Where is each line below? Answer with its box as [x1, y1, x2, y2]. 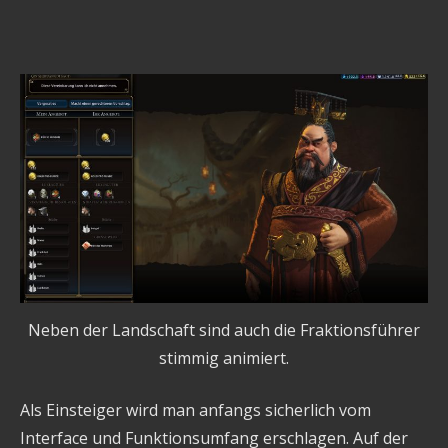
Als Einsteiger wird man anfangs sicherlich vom [20, 399, 371, 422]
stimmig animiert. [159, 347, 289, 370]
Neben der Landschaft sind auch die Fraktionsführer [28, 319, 420, 342]
